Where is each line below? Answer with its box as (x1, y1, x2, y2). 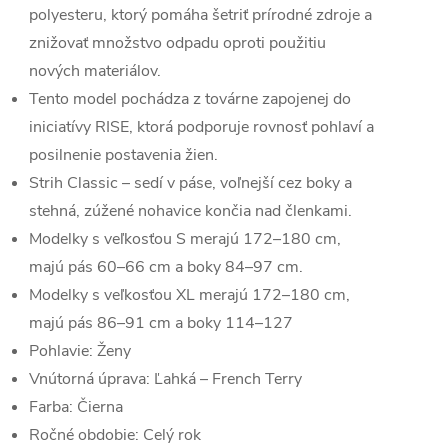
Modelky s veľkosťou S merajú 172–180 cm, (29, 228, 341, 250)
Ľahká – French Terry (154, 368, 302, 390)
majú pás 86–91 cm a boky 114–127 (29, 312, 293, 334)
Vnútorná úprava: (29, 368, 150, 390)
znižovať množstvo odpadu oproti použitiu (29, 32, 326, 54)
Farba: (29, 396, 73, 418)
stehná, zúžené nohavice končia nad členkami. (29, 200, 352, 222)
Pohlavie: (29, 340, 93, 362)
